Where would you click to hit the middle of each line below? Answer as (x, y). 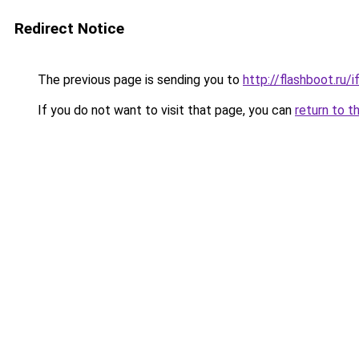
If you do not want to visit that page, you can (165, 110)
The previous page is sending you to (139, 80)
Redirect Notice (69, 28)
